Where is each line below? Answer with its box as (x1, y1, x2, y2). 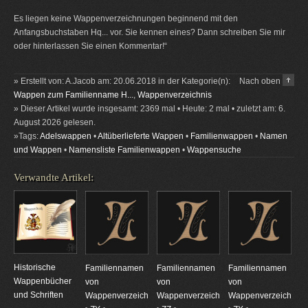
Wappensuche (187, 145, 241, 155)
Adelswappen (40, 131, 91, 142)
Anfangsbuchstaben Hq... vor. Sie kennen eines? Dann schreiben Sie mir (14, 27, 285, 38)
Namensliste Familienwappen (69, 145, 180, 155)
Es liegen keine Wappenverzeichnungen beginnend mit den (14, 14, 238, 24)
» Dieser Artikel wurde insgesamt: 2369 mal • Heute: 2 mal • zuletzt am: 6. (14, 104, 285, 114)
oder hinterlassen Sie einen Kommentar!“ (14, 41, 167, 52)
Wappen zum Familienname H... (14, 90, 133, 100)
